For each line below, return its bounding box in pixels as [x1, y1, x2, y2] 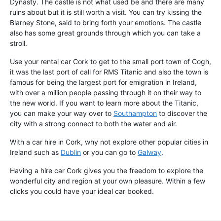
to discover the [157, 109, 207, 118]
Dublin [61, 148, 81, 157]
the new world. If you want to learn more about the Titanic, [10, 99, 198, 108]
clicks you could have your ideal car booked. [10, 187, 154, 196]
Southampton [113, 109, 157, 118]
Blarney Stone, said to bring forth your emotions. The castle [10, 18, 201, 27]
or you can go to [81, 148, 138, 157]
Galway [138, 148, 161, 157]
